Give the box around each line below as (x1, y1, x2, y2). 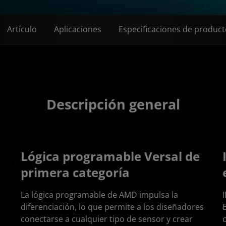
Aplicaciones (54, 24, 101, 35)
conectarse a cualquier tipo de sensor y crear (21, 213, 193, 224)
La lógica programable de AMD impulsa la (21, 189, 179, 200)
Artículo (7, 24, 37, 35)
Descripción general (46, 94, 180, 114)
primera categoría (21, 163, 130, 181)
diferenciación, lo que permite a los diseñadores (21, 201, 204, 212)
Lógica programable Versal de (21, 147, 200, 164)
